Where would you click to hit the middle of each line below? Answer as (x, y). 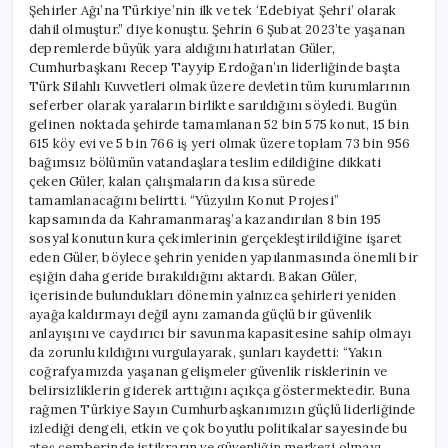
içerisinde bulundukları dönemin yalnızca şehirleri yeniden (213, 295)
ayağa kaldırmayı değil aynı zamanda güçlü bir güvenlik (200, 314)
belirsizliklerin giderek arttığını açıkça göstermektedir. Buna (220, 390)
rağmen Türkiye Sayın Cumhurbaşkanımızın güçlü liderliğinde (222, 409)
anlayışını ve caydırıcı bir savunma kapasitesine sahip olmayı (220, 333)
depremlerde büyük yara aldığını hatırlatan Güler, (182, 48)
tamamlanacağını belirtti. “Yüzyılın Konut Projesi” (184, 200)
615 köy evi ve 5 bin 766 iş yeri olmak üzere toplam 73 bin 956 (220, 143)
